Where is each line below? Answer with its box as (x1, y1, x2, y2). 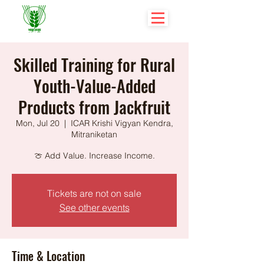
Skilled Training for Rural (14, 52, 175, 77)
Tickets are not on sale (47, 187, 141, 199)
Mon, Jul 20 (15, 118, 60, 128)
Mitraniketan (71, 129, 117, 140)
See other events (59, 202, 130, 213)
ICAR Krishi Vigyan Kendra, (70, 118, 173, 128)
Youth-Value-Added (33, 74, 156, 98)
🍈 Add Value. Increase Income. (34, 150, 155, 161)
